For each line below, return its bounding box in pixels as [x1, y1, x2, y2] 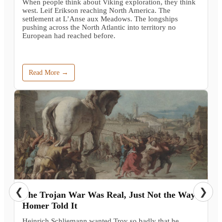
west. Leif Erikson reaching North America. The [22, 6, 170, 15]
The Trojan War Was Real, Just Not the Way [22, 190, 195, 200]
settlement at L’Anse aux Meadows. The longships [22, 15, 178, 23]
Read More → [29, 68, 68, 77]
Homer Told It [22, 201, 77, 211]
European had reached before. [22, 32, 115, 40]
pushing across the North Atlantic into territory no [22, 23, 176, 32]
